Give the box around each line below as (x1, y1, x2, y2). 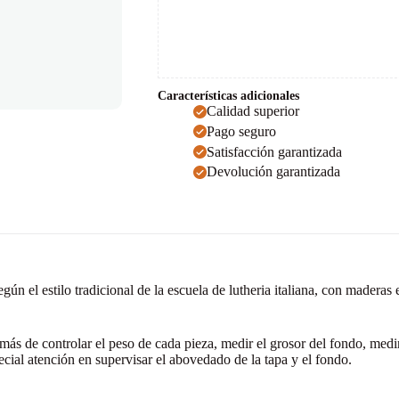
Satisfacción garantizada (206, 143, 342, 159)
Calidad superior (206, 103, 299, 118)
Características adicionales (157, 89, 299, 102)
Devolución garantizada (206, 164, 340, 180)
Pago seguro (206, 123, 276, 139)
